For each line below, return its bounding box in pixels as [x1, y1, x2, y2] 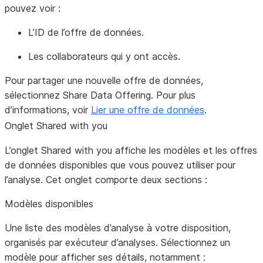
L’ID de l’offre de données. [28, 26, 144, 38]
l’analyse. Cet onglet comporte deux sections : [5, 174, 207, 186]
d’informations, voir [5, 104, 91, 116]
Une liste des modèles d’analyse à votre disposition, [5, 222, 231, 234]
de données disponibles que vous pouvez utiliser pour [5, 159, 235, 171]
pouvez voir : [5, 2, 60, 14]
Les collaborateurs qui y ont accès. [28, 50, 180, 62]
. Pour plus [151, 89, 195, 101]
